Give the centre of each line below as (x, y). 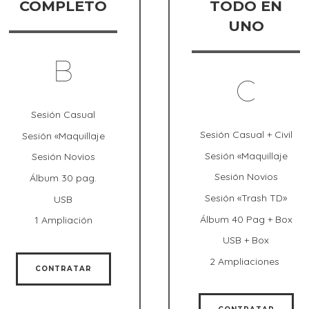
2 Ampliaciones (245, 261)
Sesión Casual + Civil (246, 135)
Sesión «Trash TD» (246, 198)
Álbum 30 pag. (63, 178)
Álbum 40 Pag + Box (246, 219)
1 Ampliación (63, 220)
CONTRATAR (63, 268)
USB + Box (246, 240)
